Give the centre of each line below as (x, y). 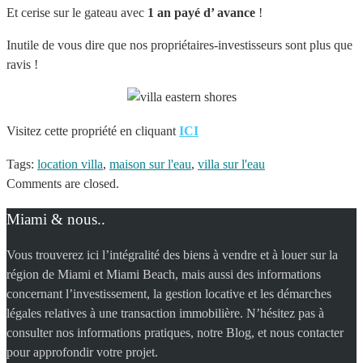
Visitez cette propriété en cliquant (93, 130)
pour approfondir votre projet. (82, 352)
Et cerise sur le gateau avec (77, 12)
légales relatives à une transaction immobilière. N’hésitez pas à (165, 314)
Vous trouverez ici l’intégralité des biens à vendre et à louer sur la (172, 255)
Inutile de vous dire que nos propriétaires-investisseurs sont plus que (179, 45)
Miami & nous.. (56, 220)
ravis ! (22, 64)
